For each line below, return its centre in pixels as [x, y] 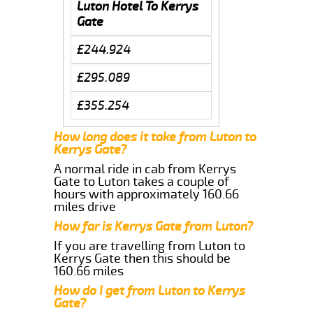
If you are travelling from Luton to [150, 246]
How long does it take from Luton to [155, 137]
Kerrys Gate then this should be [143, 258]
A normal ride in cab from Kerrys [145, 169]
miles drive [85, 206]
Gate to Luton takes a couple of [142, 181]
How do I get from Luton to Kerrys [150, 290]
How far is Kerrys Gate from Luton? [154, 226]
